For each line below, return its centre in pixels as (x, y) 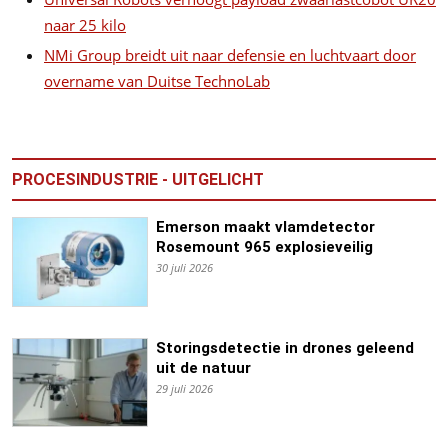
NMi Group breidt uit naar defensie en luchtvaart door (230, 55)
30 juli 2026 (184, 268)
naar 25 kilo (85, 24)
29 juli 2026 (184, 388)
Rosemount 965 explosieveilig (264, 247)
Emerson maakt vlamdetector (265, 227)
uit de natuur (203, 367)
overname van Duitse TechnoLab (157, 81)
